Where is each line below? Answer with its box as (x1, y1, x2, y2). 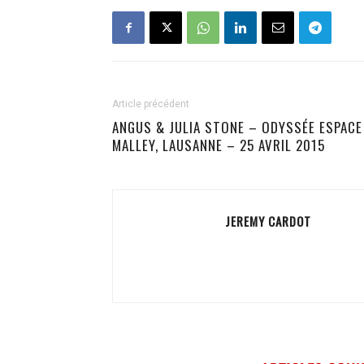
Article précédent (112, 98, 189, 110)
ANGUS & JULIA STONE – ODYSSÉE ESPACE (112, 117, 362, 137)
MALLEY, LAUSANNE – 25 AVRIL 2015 (112, 135, 325, 155)
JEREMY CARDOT (225, 212, 311, 230)
